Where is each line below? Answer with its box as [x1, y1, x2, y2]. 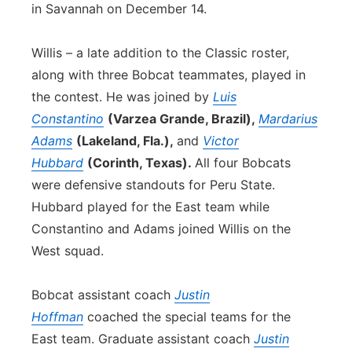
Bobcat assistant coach [31, 287, 174, 302]
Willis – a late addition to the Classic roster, [31, 45, 289, 60]
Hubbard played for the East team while [31, 199, 269, 214]
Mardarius [258, 111, 317, 126]
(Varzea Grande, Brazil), [108, 111, 258, 126]
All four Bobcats [195, 155, 291, 170]
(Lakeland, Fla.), [76, 133, 177, 148]
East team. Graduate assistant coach [31, 331, 254, 346]
